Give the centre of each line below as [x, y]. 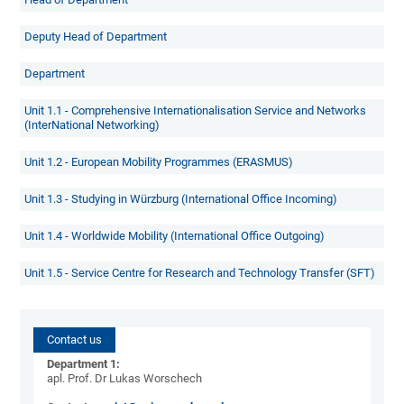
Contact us [75, 340]
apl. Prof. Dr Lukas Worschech [125, 379]
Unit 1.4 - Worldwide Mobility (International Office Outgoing [173, 236]
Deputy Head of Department [96, 37]
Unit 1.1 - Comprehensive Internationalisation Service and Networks [196, 111]
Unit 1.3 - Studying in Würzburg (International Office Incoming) [181, 199]
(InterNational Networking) [92, 125]
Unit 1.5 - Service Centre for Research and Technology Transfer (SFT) [200, 273]
